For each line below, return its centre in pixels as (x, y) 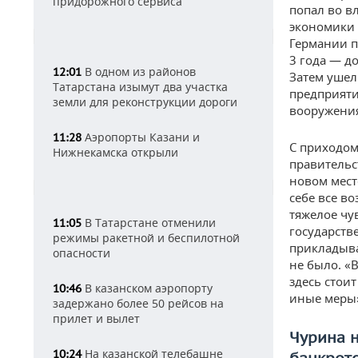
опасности (82, 253)
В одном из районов (139, 72)
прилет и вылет (96, 318)
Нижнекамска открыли (115, 152)
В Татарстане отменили (149, 223)
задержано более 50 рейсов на (138, 303)
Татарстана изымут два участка (140, 87)
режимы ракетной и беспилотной (146, 238)
